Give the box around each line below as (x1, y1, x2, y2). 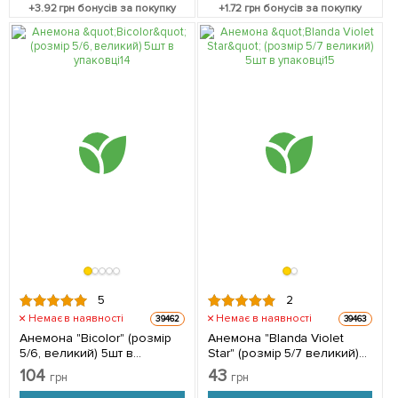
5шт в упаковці (207, 361, 294, 377)
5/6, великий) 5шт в (20, 346, 133, 362)
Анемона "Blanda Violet (207, 330, 345, 346)
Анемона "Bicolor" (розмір (20, 330, 171, 346)
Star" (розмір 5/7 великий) (207, 346, 360, 362)
